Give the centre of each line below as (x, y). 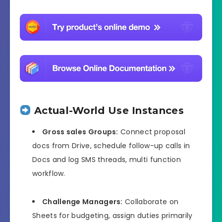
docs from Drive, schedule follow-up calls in (111, 146)
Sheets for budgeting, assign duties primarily (112, 215)
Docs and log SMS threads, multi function (107, 160)
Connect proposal (152, 132)
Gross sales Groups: (80, 132)
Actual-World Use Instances (107, 110)
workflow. (49, 174)
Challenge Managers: (83, 201)
